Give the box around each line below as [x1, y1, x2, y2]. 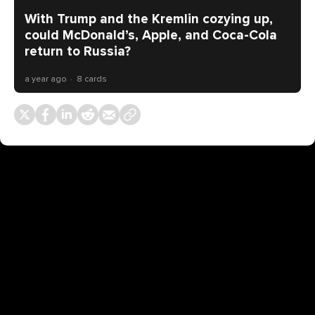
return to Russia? [25, 44, 131, 60]
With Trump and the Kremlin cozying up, [25, 11, 273, 27]
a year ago [25, 74, 67, 84]
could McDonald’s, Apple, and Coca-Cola [25, 27, 277, 44]
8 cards [76, 74, 107, 84]
